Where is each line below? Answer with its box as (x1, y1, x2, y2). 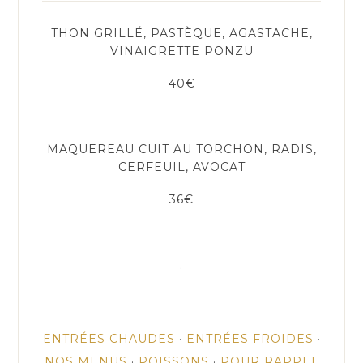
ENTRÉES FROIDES (186, 331, 314, 347)
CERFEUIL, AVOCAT (117, 159, 246, 174)
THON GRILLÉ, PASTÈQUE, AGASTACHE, (50, 25, 313, 41)
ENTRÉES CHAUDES (42, 331, 175, 347)
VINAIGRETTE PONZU (109, 43, 254, 58)
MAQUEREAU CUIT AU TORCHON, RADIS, (46, 141, 317, 156)
